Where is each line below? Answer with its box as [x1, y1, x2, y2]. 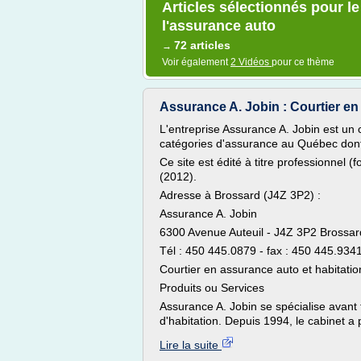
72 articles [174, 39, 230, 52]
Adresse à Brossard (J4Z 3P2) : [160, 189, 321, 201]
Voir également [162, 56, 230, 68]
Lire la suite [160, 338, 222, 351]
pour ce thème [272, 56, 334, 68]
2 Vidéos [230, 56, 272, 68]
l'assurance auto [162, 18, 276, 34]
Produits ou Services [160, 281, 264, 294]
